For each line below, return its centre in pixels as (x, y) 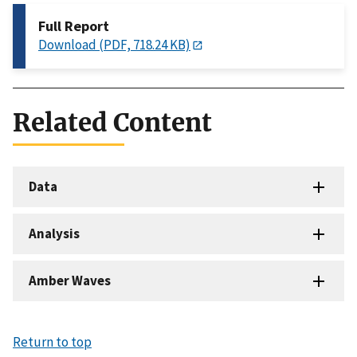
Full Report (74, 25)
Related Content (112, 123)
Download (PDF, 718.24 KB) (114, 44)
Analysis (54, 234)
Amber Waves (70, 281)
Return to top (52, 342)
